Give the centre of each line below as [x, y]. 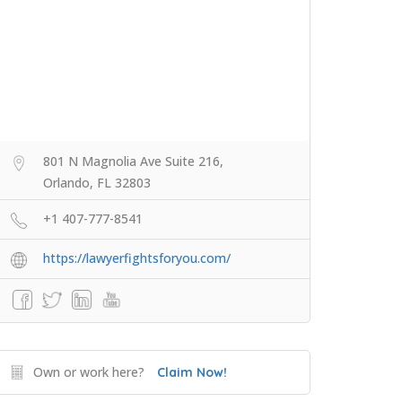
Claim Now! [192, 373]
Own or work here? [89, 372]
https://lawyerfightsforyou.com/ [137, 258]
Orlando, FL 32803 [97, 183]
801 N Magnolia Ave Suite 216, [133, 162]
